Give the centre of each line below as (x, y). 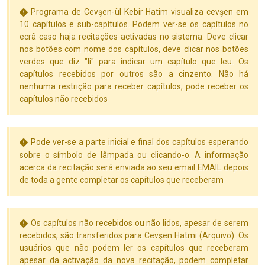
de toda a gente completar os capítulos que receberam (122, 180)
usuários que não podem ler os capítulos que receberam (134, 248)
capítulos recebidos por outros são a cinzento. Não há (134, 74)
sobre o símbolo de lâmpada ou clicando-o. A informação (134, 155)
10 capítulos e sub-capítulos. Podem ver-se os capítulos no (134, 25)
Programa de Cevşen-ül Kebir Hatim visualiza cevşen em (140, 12)
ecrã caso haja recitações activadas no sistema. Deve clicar (134, 37)
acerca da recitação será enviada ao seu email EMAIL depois (134, 167)
